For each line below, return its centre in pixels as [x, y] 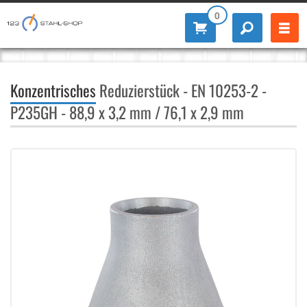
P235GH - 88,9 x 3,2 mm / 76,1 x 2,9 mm [127, 112]
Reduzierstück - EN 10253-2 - [181, 90]
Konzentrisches [53, 90]
